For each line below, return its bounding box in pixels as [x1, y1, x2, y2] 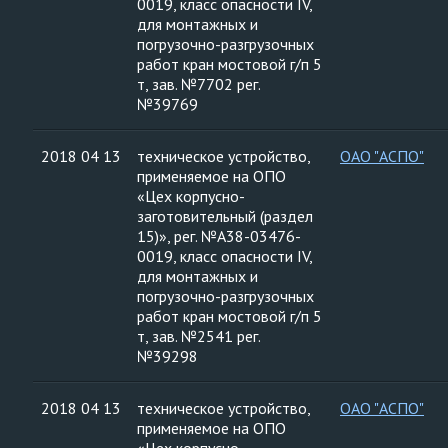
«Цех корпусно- [137, 186, 245, 206]
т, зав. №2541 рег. [137, 326, 261, 346]
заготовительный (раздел [137, 206, 313, 226]
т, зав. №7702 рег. [137, 74, 261, 94]
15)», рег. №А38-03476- [137, 226, 301, 246]
